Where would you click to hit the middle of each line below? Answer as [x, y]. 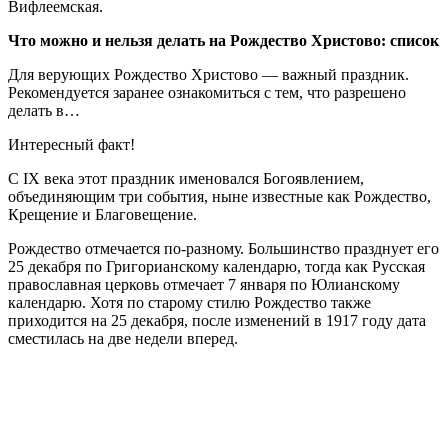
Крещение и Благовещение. [102, 214]
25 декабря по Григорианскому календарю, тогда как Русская [216, 266]
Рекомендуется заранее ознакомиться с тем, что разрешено [207, 92]
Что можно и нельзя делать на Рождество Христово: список [223, 40]
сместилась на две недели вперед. [123, 338]
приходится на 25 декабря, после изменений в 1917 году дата [217, 320]
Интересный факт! [71, 144]
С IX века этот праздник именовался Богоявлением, [186, 178]
